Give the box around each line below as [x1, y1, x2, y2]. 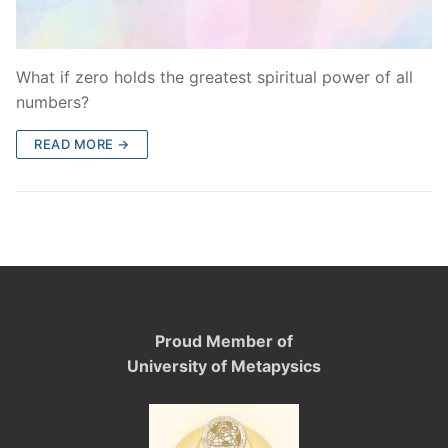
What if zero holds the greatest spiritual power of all [16, 67, 413, 88]
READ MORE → [34, 136, 130, 153]
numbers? [16, 92, 89, 113]
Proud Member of [155, 330, 293, 351]
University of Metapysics [127, 355, 321, 376]
